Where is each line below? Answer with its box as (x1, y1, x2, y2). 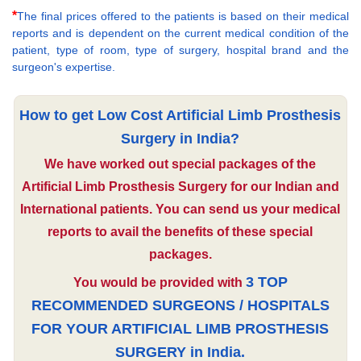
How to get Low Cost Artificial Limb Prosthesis (19, 106, 342, 123)
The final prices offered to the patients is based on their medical (17, 9, 349, 23)
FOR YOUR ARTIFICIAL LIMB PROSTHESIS (31, 320, 330, 337)
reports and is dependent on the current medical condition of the (12, 26, 349, 39)
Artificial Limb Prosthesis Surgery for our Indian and (21, 179, 339, 193)
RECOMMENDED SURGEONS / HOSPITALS (31, 297, 330, 313)
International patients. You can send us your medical (20, 201, 341, 216)
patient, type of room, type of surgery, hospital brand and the (12, 43, 349, 56)
